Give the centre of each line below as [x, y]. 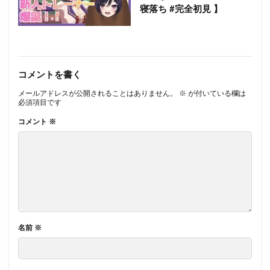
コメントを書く [50, 75]
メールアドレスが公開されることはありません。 [98, 93]
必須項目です [40, 102]
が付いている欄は [216, 93]
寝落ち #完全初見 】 [181, 9]
